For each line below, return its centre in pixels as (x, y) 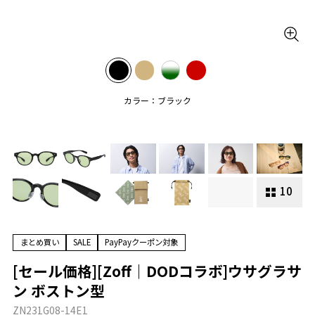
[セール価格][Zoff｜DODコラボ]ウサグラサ (157, 270)
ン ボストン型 (59, 290)
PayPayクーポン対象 (142, 242)
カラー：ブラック (157, 101)
